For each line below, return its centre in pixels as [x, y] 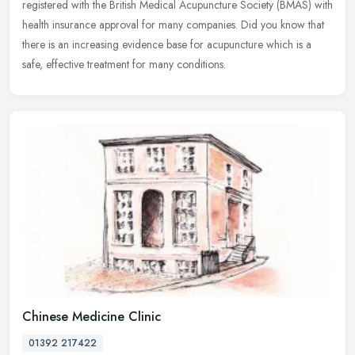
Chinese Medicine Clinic [92, 317]
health [36, 24]
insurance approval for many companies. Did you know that [188, 24]
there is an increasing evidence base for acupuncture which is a [167, 44]
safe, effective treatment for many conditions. [124, 64]
